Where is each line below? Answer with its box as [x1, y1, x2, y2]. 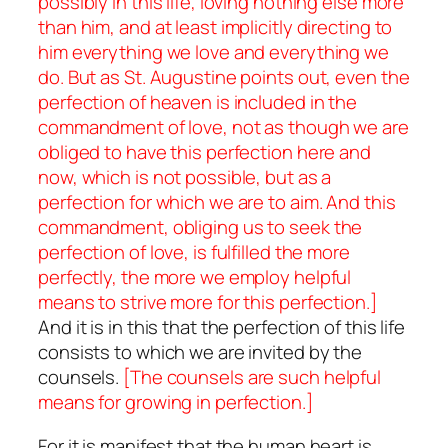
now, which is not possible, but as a [38, 164, 332, 191]
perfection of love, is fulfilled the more [38, 239, 350, 266]
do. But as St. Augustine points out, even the [38, 64, 410, 91]
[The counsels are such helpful [123, 364, 382, 391]
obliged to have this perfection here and [38, 139, 371, 166]
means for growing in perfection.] [38, 389, 313, 416]
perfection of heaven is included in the [38, 89, 358, 116]
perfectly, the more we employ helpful [38, 264, 352, 291]
